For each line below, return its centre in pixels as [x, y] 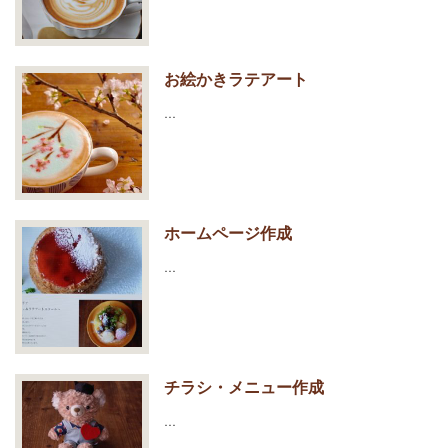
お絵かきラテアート [236, 79]
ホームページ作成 [228, 233]
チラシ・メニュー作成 [244, 387]
